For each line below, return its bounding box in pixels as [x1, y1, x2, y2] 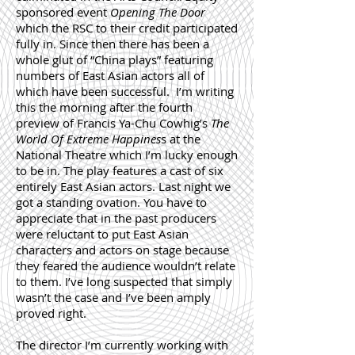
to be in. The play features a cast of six [16, 162, 223, 178]
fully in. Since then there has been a [16, 36, 209, 52]
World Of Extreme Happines [16, 131, 161, 147]
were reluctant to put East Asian [16, 226, 189, 242]
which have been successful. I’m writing [16, 83, 234, 99]
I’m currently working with [85, 337, 228, 353]
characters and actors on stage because [16, 242, 229, 258]
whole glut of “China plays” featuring [16, 52, 213, 67]
